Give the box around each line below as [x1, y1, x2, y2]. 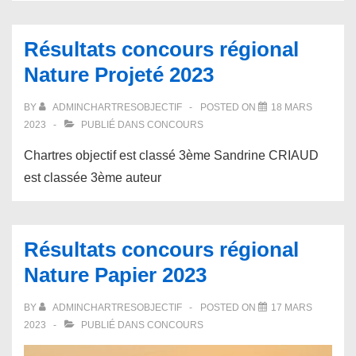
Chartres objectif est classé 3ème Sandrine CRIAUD [24, 149, 319, 162]
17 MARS [271, 302, 312, 313]
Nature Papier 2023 [24, 263, 207, 287]
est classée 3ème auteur [24, 171, 161, 184]
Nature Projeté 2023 [24, 63, 214, 87]
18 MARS [271, 102, 312, 113]
